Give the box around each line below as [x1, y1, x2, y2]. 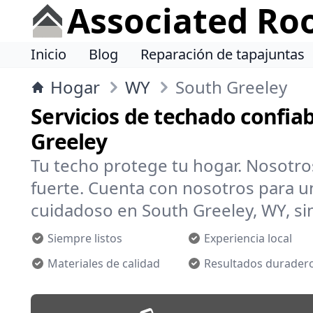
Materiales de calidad [48, 256, 160, 271]
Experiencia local [204, 231, 292, 246]
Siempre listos [48, 231, 122, 246]
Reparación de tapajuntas [140, 45, 305, 64]
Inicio [31, 45, 66, 64]
